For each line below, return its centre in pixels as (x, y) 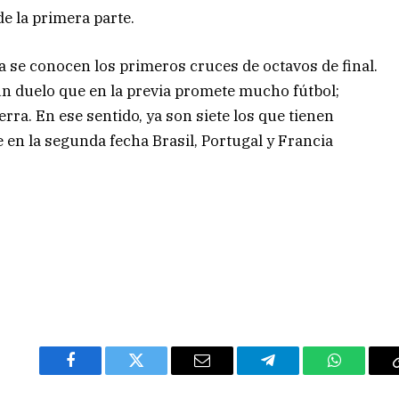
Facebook (100, 374)
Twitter (158, 374)
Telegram (297, 374)
